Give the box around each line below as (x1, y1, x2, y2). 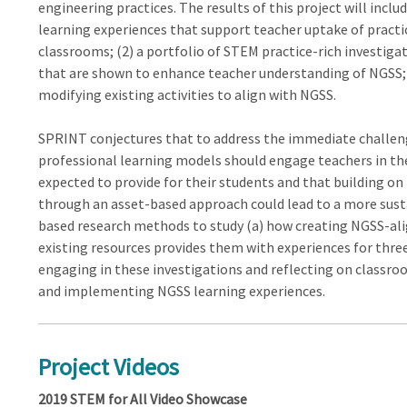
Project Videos (37, 351, 179, 382)
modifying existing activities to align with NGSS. (37, 85, 336, 104)
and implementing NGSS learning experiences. (37, 282, 325, 300)
